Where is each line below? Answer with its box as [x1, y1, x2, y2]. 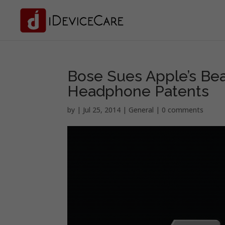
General [129, 105, 154, 115]
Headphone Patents [67, 82, 209, 100]
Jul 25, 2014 [83, 105, 121, 115]
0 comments [162, 105, 204, 115]
